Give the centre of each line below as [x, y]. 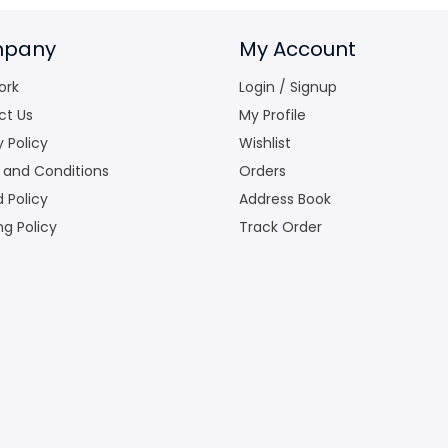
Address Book [285, 198]
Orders [262, 170]
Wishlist [265, 142]
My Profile [272, 114]
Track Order [280, 226]
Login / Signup [288, 86]
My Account [297, 48]
